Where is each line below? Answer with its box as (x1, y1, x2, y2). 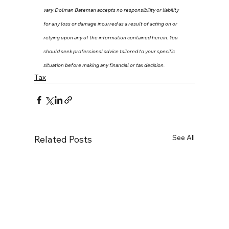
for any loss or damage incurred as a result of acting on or (43, 20, 178, 27)
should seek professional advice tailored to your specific (43, 48, 176, 55)
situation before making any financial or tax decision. (43, 61, 165, 68)
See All (172, 132, 195, 142)
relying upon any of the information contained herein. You (43, 34, 179, 41)
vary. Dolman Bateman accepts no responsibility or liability (43, 6, 180, 13)
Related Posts (34, 133, 92, 145)
